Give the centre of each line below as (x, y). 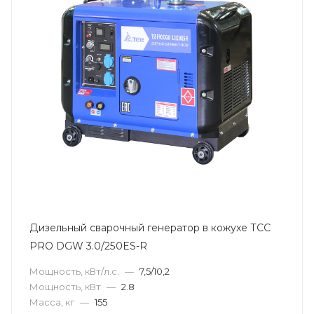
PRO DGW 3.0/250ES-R (88, 246)
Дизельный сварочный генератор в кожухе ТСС (150, 228)
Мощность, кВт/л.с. (74, 271)
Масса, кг (52, 302)
